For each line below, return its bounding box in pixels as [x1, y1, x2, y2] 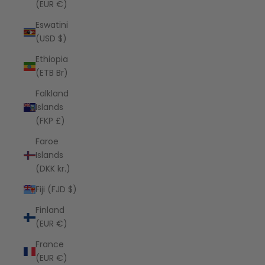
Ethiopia [35, 53, 68, 65]
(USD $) [35, 33, 67, 44]
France [35, 238, 64, 250]
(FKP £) [35, 115, 65, 127]
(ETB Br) [35, 67, 68, 79]
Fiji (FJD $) [35, 183, 77, 195]
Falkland [35, 88, 69, 99]
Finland [35, 204, 64, 216]
